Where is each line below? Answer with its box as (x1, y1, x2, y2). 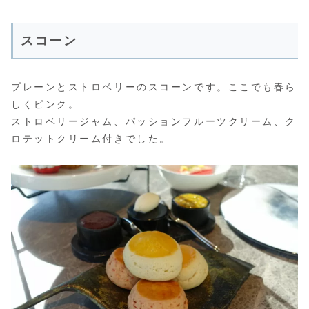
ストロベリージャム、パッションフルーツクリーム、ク (11, 116, 297, 128)
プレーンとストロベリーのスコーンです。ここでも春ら (11, 81, 297, 93)
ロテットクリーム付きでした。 (11, 133, 171, 145)
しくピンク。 (11, 99, 80, 110)
